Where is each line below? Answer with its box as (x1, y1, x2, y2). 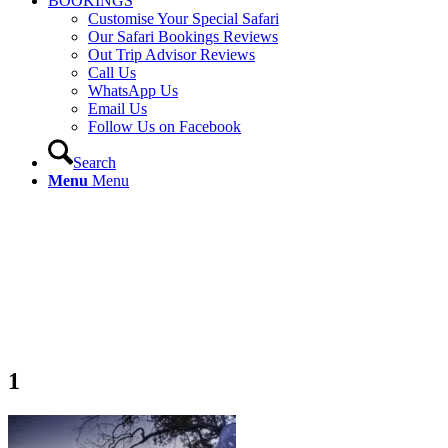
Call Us (88, 64, 136, 81)
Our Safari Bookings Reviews (88, 28, 278, 45)
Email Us (88, 100, 147, 117)
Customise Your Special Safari (88, 10, 279, 27)
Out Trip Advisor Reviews (88, 46, 255, 63)
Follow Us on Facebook (88, 118, 241, 135)
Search (73, 154, 116, 171)
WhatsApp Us (88, 82, 178, 99)
